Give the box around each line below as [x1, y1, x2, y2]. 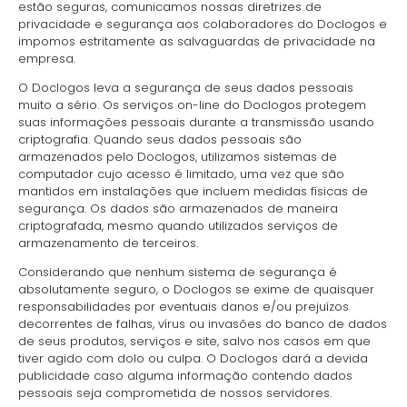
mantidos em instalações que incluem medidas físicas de [18, 182, 368, 200]
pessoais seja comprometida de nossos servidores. [18, 383, 332, 402]
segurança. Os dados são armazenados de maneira [18, 199, 338, 217]
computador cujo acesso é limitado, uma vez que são [18, 164, 344, 183]
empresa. [18, 49, 75, 67]
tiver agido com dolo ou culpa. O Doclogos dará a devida [18, 349, 368, 367]
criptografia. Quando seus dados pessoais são [18, 130, 302, 148]
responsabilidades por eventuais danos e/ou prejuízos [18, 297, 349, 315]
